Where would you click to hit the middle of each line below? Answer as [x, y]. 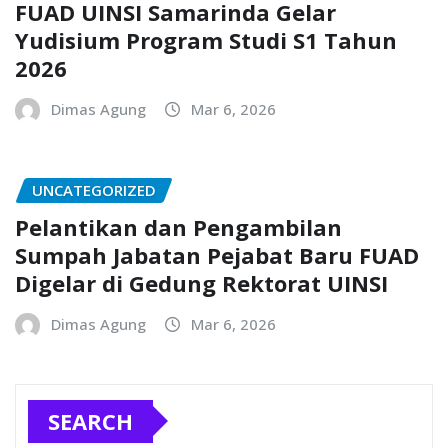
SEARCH [90, 420]
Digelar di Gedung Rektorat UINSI [201, 282]
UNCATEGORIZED [94, 190]
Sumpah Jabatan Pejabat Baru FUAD [217, 254]
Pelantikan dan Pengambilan [178, 226]
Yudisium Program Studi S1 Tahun [206, 40]
